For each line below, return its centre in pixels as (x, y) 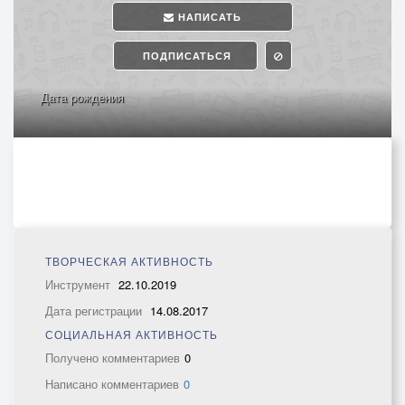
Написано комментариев (112, 384)
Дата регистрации (95, 311)
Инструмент (80, 284)
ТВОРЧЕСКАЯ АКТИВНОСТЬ (129, 261)
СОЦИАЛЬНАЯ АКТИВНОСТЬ (132, 334)
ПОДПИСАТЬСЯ (185, 56)
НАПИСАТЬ (208, 17)
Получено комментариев (113, 358)
